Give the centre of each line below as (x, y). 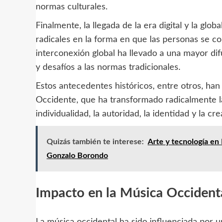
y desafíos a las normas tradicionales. (108, 67)
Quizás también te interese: (95, 141)
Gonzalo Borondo (77, 155)
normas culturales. (72, 7)
